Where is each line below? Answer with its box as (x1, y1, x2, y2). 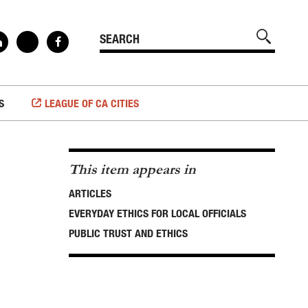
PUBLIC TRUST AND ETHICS (69, 227, 188, 239)
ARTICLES (69, 187, 111, 199)
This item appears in (69, 162, 196, 177)
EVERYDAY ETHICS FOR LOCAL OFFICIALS (69, 207, 246, 219)
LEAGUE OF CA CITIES (44, 97, 139, 109)
